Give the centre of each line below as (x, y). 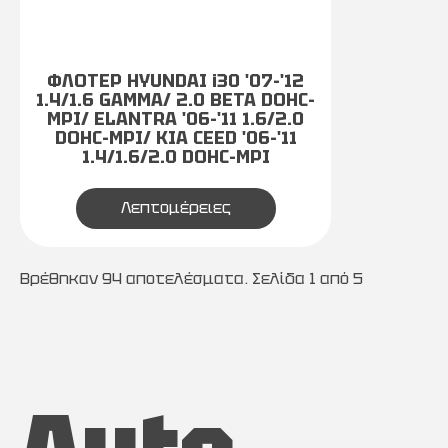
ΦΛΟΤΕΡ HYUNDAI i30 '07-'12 (175, 80)
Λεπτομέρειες (175, 207)
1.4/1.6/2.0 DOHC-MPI (175, 156)
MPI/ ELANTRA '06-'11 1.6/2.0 (175, 118)
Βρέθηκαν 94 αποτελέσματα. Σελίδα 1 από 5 (191, 278)
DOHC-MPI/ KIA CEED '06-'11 (175, 137)
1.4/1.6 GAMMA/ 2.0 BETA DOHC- (175, 99)
